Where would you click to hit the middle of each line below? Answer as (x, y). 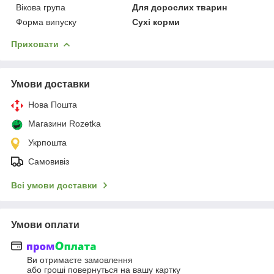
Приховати (35, 44)
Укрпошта (47, 142)
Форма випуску (46, 22)
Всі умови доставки (54, 185)
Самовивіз (49, 161)
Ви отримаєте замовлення (80, 260)
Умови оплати (45, 224)
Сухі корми (156, 22)
